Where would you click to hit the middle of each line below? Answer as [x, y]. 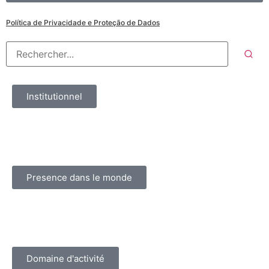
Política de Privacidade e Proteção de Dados [83, 23]
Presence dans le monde [79, 178]
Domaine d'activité [65, 259]
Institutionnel [54, 97]
